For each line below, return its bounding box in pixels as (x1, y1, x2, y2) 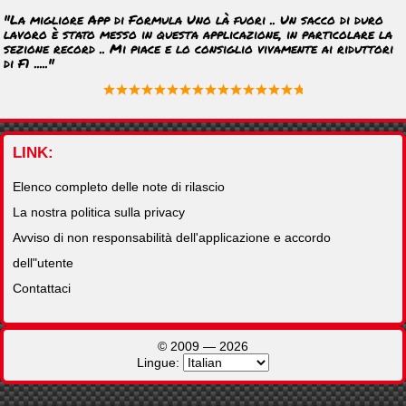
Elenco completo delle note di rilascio (13, 179, 225, 194)
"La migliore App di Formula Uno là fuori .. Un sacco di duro (4, 10, 383, 28)
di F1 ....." (4, 53, 54, 72)
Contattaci (13, 281, 71, 295)
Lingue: (137, 355, 183, 370)
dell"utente (13, 256, 73, 270)
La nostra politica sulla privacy (13, 205, 185, 219)
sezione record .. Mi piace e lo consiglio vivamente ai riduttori (4, 39, 393, 57)
